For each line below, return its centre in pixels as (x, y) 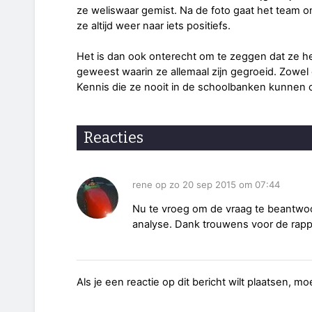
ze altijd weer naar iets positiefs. (154, 25)
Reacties (114, 137)
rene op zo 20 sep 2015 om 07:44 (206, 185)
